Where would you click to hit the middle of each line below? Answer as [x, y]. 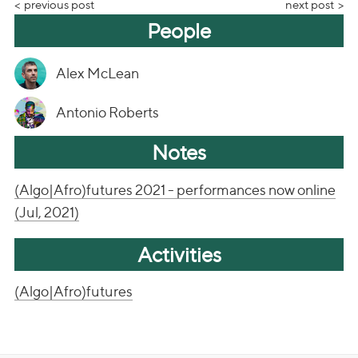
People [179, 30]
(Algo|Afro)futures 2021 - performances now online [175, 189]
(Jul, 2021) [47, 212]
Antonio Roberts [107, 112]
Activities [179, 254]
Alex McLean [97, 73]
